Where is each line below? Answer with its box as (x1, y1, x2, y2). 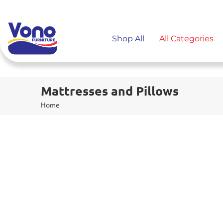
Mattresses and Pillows (41, 82, 179, 99)
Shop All (112, 33, 145, 43)
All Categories (159, 33, 214, 43)
